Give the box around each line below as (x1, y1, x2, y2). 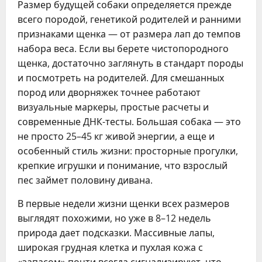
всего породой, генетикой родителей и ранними (18, 13, 241, 26)
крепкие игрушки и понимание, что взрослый (18, 159, 227, 172)
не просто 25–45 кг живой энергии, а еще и (18, 130, 215, 143)
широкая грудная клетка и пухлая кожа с (18, 241, 203, 254)
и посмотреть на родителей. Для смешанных (18, 71, 224, 84)
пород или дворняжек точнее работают (18, 86, 201, 99)
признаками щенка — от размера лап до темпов (18, 27, 240, 40)
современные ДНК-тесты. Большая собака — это (18, 115, 241, 128)
